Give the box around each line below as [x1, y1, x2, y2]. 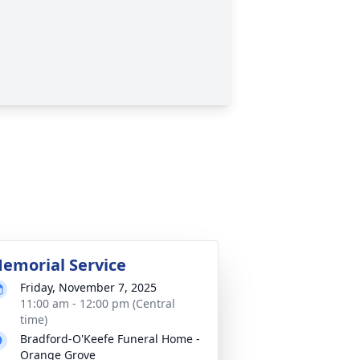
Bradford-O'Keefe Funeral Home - [20, 331, 200, 346]
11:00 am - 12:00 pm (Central [20, 296, 175, 311]
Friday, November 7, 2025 [20, 280, 157, 295]
